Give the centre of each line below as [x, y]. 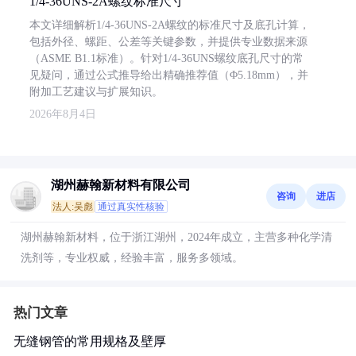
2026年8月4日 [63, 114]
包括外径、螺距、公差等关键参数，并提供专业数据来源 [168, 42]
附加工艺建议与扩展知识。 [96, 92]
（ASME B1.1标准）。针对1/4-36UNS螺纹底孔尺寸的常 [166, 58]
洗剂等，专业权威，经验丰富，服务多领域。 [132, 258]
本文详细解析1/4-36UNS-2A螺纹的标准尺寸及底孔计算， [170, 25]
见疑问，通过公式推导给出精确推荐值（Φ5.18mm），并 [169, 75]
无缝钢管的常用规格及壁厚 [90, 341]
